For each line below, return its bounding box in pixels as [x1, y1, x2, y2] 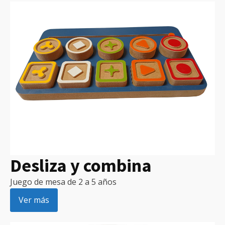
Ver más [19, 194, 49, 206]
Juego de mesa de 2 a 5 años [10, 176, 117, 188]
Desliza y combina [10, 154, 152, 177]
